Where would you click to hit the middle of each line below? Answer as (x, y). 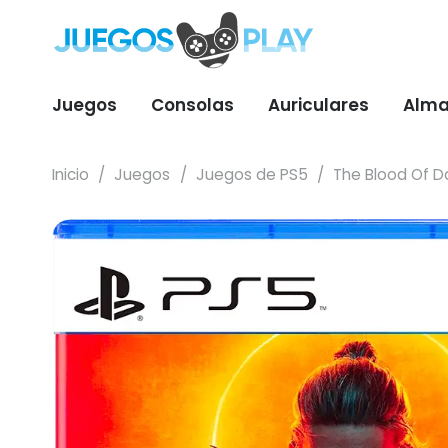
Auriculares (318, 105)
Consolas (192, 105)
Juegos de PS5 (251, 174)
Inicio (70, 174)
